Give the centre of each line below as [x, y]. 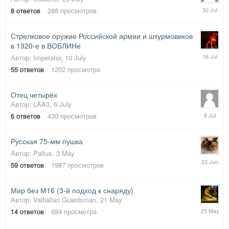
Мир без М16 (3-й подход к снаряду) [72, 190]
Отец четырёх [34, 95]
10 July [76, 58]
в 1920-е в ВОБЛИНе [46, 46]
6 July [63, 104]
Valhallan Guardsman [65, 200]
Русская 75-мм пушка [47, 141]
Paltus [43, 153]
